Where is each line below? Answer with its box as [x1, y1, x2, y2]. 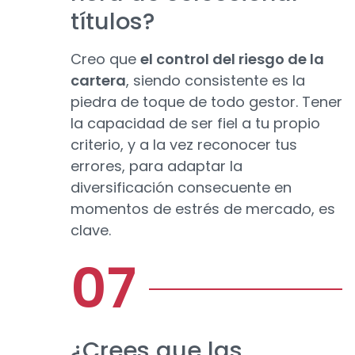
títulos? [71, 6, 155, 38]
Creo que [71, 49, 140, 70]
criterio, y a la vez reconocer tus [71, 135, 297, 155]
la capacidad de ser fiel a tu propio [71, 113, 320, 134]
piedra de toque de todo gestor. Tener [71, 92, 342, 113]
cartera [71, 71, 126, 91]
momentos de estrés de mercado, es [71, 199, 335, 219]
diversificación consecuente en [71, 177, 292, 198]
